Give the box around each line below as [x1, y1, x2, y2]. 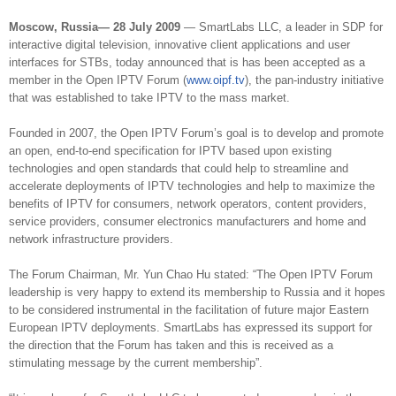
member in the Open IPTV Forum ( [9, 73, 187, 88]
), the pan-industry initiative [245, 73, 384, 88]
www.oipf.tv [187, 73, 245, 88]
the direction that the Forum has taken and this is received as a [9, 339, 333, 353]
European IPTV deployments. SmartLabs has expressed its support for [9, 321, 372, 335]
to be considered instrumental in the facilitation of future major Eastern [9, 303, 369, 317]
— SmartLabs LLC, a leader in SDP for [180, 20, 383, 34]
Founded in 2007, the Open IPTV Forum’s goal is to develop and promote [9, 126, 384, 141]
